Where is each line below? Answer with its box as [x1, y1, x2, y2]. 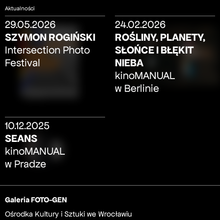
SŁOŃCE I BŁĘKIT [115, 44, 193, 57]
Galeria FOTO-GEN [5, 195, 67, 205]
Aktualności [5, 5, 35, 12]
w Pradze [5, 158, 46, 170]
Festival [5, 57, 40, 69]
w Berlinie [115, 82, 159, 95]
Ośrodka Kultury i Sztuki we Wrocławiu [5, 210, 132, 219]
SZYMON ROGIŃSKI [5, 31, 95, 44]
